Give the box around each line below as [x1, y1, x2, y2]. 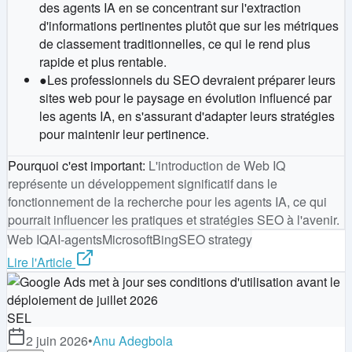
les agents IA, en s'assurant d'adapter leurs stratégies [39, 107, 335, 126]
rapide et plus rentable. [39, 53, 167, 71]
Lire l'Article [7, 253, 72, 272]
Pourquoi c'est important [8, 156, 142, 175]
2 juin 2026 [26, 332, 88, 350]
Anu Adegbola [93, 332, 173, 350]
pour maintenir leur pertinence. [39, 125, 209, 144]
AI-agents [49, 230, 102, 249]
